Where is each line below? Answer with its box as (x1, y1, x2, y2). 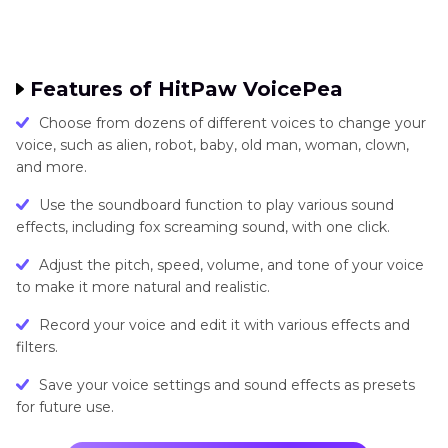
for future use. (16, 397, 114, 416)
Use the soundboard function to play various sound (39, 195, 394, 214)
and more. (16, 157, 87, 176)
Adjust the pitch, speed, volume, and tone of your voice (39, 255, 424, 274)
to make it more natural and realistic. (16, 277, 270, 296)
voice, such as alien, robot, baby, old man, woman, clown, (16, 135, 409, 154)
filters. (16, 337, 58, 356)
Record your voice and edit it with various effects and (39, 315, 410, 334)
